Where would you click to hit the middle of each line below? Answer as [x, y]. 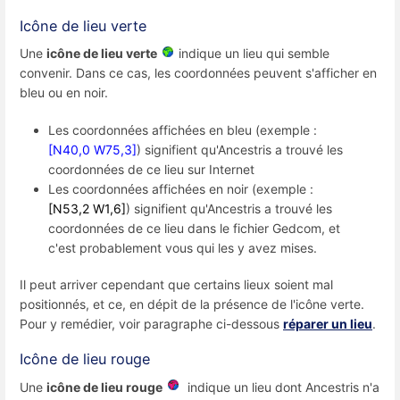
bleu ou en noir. [64, 93]
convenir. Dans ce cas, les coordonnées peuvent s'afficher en [198, 73]
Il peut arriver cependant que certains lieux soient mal [176, 284]
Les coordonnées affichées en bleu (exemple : [183, 129]
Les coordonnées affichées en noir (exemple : [181, 188]
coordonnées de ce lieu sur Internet [151, 169]
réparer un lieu [328, 323]
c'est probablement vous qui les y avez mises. [183, 247]
